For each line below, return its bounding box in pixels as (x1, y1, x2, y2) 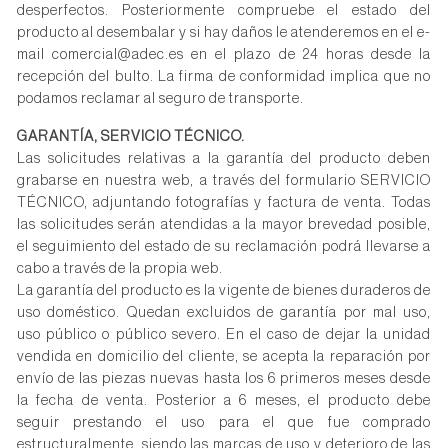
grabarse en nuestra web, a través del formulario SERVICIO (17, 173, 431, 188)
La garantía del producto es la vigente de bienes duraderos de (17, 283, 431, 298)
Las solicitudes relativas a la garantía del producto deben (17, 151, 431, 166)
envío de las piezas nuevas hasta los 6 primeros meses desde (17, 371, 431, 386)
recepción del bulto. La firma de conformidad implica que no (17, 69, 431, 84)
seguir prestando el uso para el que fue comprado (17, 415, 431, 430)
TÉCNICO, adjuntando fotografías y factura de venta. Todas (17, 195, 431, 210)
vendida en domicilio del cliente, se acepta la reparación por (17, 349, 431, 364)
